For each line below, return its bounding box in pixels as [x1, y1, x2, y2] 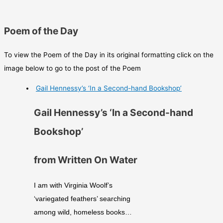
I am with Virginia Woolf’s [34, 182, 112, 190]
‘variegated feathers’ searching [34, 195, 130, 203]
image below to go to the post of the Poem [4, 64, 141, 72]
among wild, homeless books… [34, 209, 132, 217]
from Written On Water [34, 154, 137, 166]
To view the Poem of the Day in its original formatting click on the [4, 50, 214, 59]
